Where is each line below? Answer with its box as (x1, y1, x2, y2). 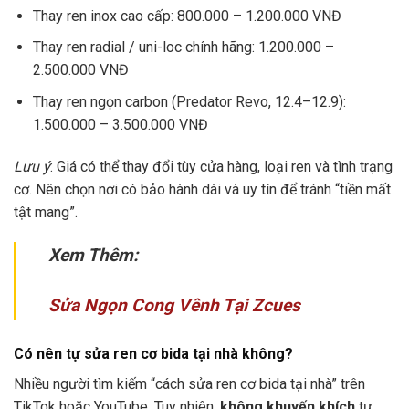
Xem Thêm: (48, 245, 138, 267)
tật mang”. (14, 203, 78, 221)
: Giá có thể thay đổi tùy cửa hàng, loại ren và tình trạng (50, 157, 393, 175)
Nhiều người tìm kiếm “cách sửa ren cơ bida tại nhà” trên (14, 375, 365, 393)
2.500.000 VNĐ (32, 61, 129, 79)
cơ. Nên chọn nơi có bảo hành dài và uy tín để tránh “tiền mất (14, 180, 391, 198)
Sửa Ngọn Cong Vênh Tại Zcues (48, 295, 300, 317)
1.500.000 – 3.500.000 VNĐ (32, 115, 208, 133)
